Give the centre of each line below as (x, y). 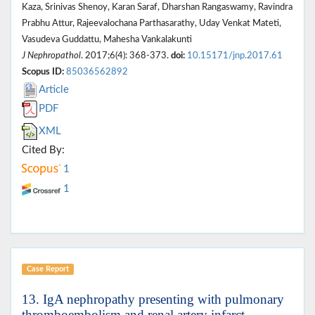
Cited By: (43, 150)
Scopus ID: (43, 71)
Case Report (47, 269)
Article (54, 89)
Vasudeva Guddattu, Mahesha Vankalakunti (107, 39)
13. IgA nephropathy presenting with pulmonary (153, 299)
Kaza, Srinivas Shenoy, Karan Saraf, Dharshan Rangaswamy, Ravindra (157, 7)
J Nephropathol (51, 55)
